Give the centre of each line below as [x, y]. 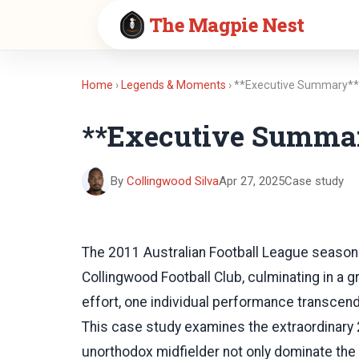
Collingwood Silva [173, 181]
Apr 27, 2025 [252, 181]
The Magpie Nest [227, 24]
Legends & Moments [173, 85]
